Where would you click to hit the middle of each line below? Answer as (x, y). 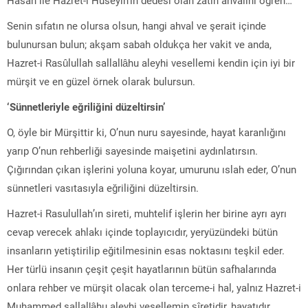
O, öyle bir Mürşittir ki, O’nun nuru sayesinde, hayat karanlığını (146, 132)
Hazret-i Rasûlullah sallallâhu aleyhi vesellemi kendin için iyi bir (151, 62)
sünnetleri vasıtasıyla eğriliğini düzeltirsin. (103, 187)
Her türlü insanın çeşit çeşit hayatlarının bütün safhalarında (142, 268)
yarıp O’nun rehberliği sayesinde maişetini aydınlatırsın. (132, 150)
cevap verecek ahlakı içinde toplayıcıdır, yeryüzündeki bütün (142, 231)
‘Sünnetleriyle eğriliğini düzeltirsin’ (86, 106)
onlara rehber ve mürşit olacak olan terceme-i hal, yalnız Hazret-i (154, 287)
